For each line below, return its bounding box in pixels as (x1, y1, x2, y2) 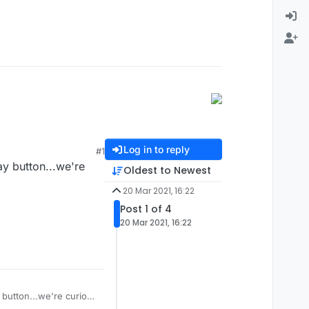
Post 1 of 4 (120, 202, 172, 216)
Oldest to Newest (123, 163, 211, 177)
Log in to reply (123, 143, 190, 155)
